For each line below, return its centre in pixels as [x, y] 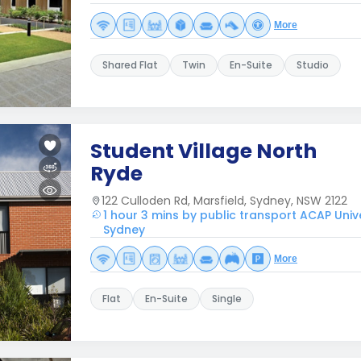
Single [227, 299]
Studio [313, 65]
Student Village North [203, 151]
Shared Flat [130, 65]
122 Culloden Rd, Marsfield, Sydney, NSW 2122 [224, 201]
